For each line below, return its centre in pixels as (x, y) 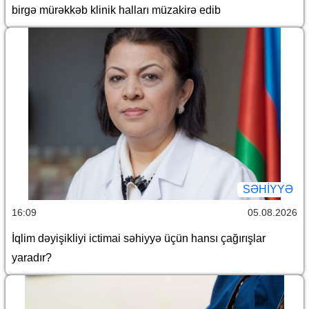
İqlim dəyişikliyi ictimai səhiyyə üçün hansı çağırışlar (139, 238)
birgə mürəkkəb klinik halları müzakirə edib (119, 10)
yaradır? (32, 257)
